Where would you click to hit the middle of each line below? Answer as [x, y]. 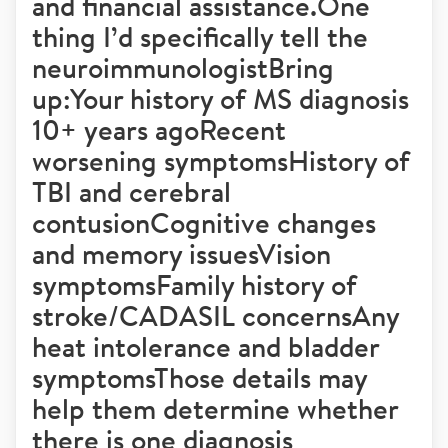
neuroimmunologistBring [183, 67]
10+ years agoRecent [159, 129]
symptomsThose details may [199, 377]
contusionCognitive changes [204, 222]
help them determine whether [215, 408]
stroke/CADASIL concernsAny [215, 315]
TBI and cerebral [131, 191]
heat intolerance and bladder [205, 346]
